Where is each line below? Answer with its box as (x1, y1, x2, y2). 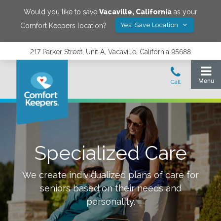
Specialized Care (34, 141, 187, 164)
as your (172, 8, 197, 16)
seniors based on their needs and (39, 183, 182, 193)
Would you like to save (24, 8, 99, 16)
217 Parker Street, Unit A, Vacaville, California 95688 (30, 48, 191, 56)
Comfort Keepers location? (20, 21, 107, 30)
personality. (86, 196, 135, 207)
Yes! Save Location (120, 21, 181, 29)
